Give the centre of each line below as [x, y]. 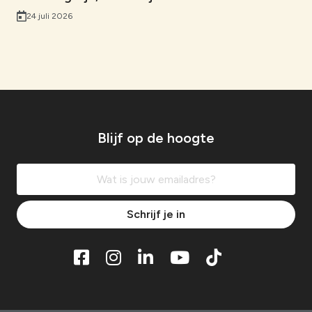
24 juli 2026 [49, 16]
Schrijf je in [156, 214]
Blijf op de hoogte [156, 138]
